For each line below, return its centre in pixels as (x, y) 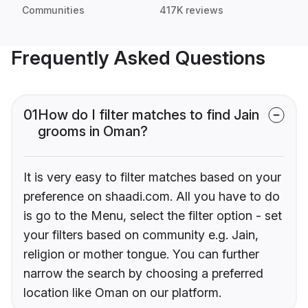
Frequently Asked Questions (138, 58)
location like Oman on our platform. (122, 293)
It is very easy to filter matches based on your (152, 177)
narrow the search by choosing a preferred (143, 274)
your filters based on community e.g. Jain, (141, 235)
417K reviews (191, 10)
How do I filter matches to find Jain (148, 115)
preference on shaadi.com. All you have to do (152, 197)
